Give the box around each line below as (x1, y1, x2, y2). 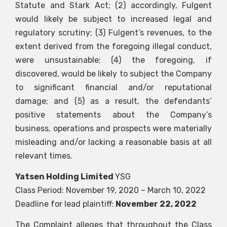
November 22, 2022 (114, 199, 197, 209)
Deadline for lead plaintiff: (15, 199, 114, 209)
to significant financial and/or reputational (15, 82, 212, 92)
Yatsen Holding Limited (15, 172, 115, 182)
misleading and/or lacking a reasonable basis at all (15, 137, 212, 147)
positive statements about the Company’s (15, 109, 212, 120)
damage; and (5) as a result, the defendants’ (15, 96, 212, 106)
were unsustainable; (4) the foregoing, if (15, 55, 212, 65)
